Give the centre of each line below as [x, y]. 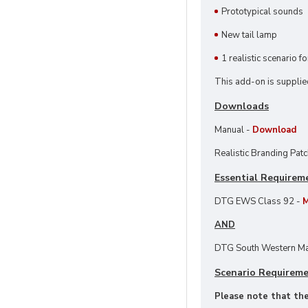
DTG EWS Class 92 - [258, 201]
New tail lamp [249, 35]
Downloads [242, 106]
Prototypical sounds [262, 12]
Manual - [233, 130]
